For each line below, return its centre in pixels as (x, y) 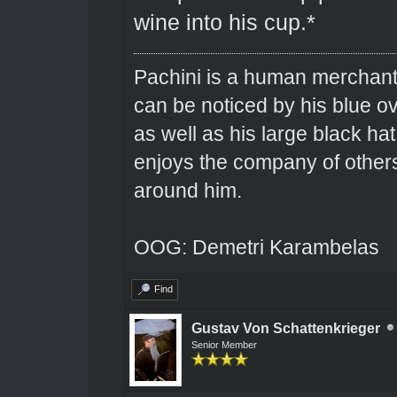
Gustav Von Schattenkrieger (285, 328)
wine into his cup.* (224, 22)
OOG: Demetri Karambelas (256, 247)
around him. (187, 190)
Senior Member (224, 344)
